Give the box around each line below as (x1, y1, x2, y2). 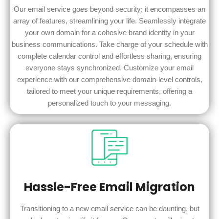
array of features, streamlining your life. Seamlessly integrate (13, 17, 206, 25)
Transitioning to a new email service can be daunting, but (20, 204, 199, 213)
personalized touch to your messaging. (48, 99, 171, 108)
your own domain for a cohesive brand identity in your (24, 28, 195, 37)
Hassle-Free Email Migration (24, 178, 195, 195)
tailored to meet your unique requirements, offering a (27, 87, 192, 96)
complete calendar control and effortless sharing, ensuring (18, 52, 201, 61)
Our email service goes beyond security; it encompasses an (14, 5, 205, 14)
